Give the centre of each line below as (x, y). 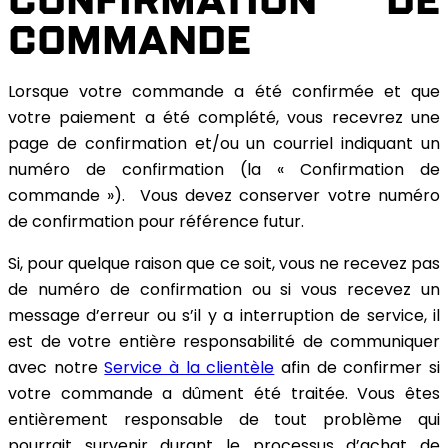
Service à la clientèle (189, 369)
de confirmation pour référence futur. (156, 223)
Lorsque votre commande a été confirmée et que (224, 93)
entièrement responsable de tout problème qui (224, 421)
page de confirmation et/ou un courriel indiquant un (224, 145)
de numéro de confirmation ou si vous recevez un (224, 291)
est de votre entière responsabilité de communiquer (224, 343)
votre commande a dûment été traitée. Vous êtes (224, 395)
